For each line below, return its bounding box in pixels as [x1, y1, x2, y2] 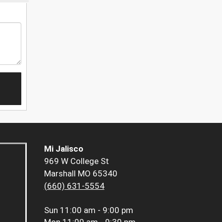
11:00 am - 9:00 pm [59, 205, 133, 216]
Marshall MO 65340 [44, 168, 117, 179]
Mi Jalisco [44, 144, 83, 154]
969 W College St [44, 156, 109, 166]
